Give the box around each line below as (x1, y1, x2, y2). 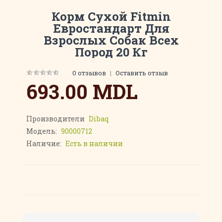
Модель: (26, 126, 58, 136)
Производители (26, 114, 86, 123)
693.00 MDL (26, 78, 138, 105)
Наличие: (26, 139, 63, 148)
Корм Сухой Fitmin (51, 8, 171, 24)
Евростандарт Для (53, 20, 169, 36)
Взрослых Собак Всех (43, 32, 179, 48)
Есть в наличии (65, 139, 123, 148)
